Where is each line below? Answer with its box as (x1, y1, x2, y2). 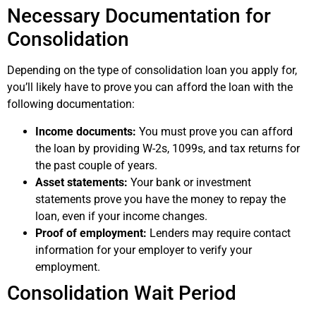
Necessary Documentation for (7, 4, 271, 28)
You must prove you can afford (136, 124, 293, 138)
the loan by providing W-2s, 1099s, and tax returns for (35, 141, 300, 155)
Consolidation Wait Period (7, 281, 236, 305)
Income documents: (35, 124, 136, 138)
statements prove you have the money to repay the (35, 192, 286, 206)
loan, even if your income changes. (35, 209, 207, 223)
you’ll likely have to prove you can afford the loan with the (7, 80, 293, 95)
